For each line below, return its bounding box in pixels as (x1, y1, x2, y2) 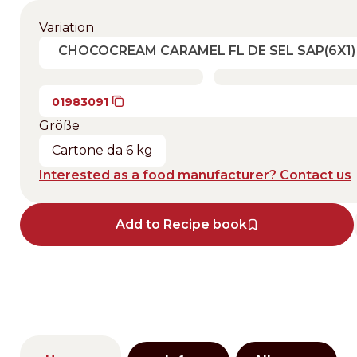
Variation (39, 20, 94, 35)
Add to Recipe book (116, 217, 247, 232)
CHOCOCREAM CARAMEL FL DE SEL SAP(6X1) (58, 43, 355, 58)
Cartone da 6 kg (52, 143, 153, 158)
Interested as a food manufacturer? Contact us (39, 167, 351, 182)
